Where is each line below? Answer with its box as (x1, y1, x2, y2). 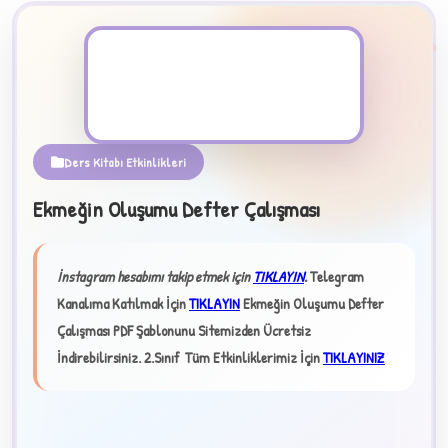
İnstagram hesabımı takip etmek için (57, 266, 253, 287)
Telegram (310, 266, 364, 287)
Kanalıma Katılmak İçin (57, 293, 189, 314)
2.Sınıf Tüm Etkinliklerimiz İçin (144, 347, 323, 368)
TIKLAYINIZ (323, 347, 385, 368)
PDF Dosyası (185, 113, 263, 138)
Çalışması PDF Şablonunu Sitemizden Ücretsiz (57, 320, 311, 341)
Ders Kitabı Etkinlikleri (64, 153, 186, 171)
